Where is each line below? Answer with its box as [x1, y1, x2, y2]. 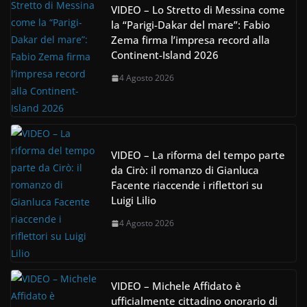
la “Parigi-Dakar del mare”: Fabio [111, 18, 270, 32]
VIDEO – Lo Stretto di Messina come [111, 3, 285, 17]
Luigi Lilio [111, 193, 156, 208]
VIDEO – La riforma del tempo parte [111, 148, 285, 162]
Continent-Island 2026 [111, 48, 219, 62]
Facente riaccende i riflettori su [111, 178, 262, 193]
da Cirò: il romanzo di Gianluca [111, 163, 259, 177]
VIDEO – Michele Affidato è [111, 278, 241, 293]
